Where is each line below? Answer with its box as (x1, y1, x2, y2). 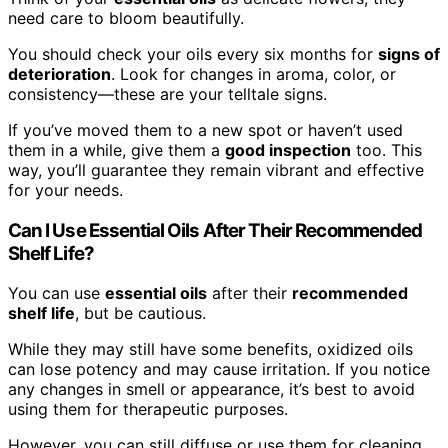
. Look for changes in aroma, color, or (111, 63, 396, 84)
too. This (351, 139, 422, 160)
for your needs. (8, 179, 123, 200)
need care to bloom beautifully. (8, 7, 244, 28)
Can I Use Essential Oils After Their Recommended (8, 218, 423, 242)
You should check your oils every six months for (8, 43, 378, 64)
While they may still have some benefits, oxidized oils (8, 339, 413, 360)
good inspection (225, 139, 351, 160)
